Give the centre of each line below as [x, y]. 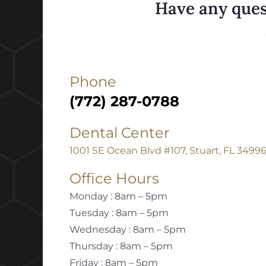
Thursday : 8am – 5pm [121, 246]
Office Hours [114, 179]
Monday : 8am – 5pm [118, 197]
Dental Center [119, 133]
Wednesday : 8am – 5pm [127, 230]
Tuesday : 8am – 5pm [119, 213]
